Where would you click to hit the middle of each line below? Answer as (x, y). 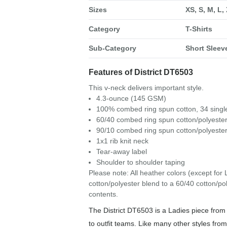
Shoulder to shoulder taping (140, 162)
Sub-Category (112, 48)
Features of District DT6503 (141, 72)
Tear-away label (121, 152)
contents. (103, 194)
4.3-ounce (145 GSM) (131, 99)
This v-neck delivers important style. (146, 88)
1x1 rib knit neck (122, 141)
